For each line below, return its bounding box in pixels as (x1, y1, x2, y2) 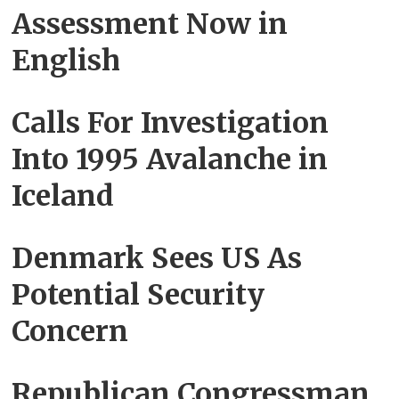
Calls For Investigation (12, 104, 330, 141)
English (12, 42, 121, 78)
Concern (12, 313, 129, 349)
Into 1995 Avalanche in (12, 141, 329, 177)
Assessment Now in (12, 5, 289, 42)
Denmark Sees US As (12, 240, 303, 276)
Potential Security (12, 276, 265, 313)
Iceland (12, 177, 115, 214)
